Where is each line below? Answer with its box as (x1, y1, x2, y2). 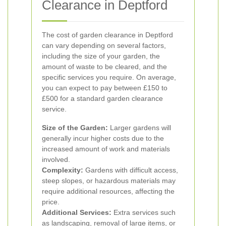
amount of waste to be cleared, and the (42, 63, 167, 71)
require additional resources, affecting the (42, 187, 175, 195)
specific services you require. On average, (42, 73, 176, 81)
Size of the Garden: (42, 124, 108, 132)
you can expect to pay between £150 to (42, 84, 167, 92)
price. (42, 198, 60, 206)
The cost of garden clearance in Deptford (42, 31, 173, 39)
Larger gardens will (108, 124, 171, 132)
